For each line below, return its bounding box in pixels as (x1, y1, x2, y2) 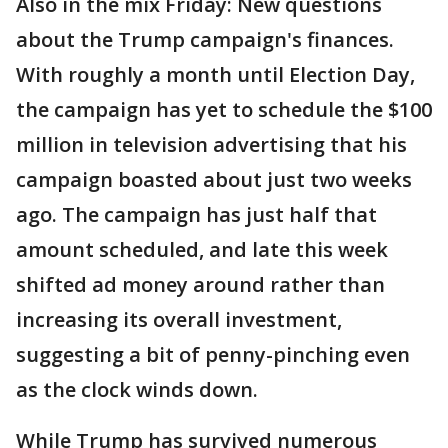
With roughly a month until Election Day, (16, 61, 415, 88)
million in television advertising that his (16, 131, 407, 158)
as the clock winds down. (16, 376, 258, 403)
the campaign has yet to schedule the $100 (16, 96, 432, 123)
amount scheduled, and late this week (16, 236, 388, 263)
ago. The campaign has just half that (16, 201, 377, 228)
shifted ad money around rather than (16, 271, 385, 298)
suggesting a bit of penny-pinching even (16, 341, 410, 368)
